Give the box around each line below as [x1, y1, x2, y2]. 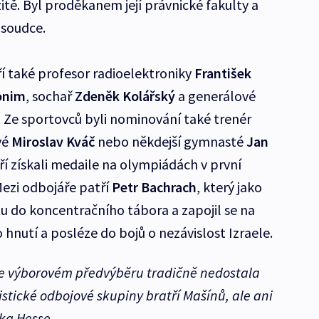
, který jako [196, 178, 262, 197]
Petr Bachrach [111, 178, 197, 197]
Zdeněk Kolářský [74, 87, 175, 105]
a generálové [174, 87, 256, 105]
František [194, 64, 251, 83]
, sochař [25, 87, 75, 105]
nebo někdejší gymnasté [94, 132, 246, 151]
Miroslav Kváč [11, 132, 95, 151]
